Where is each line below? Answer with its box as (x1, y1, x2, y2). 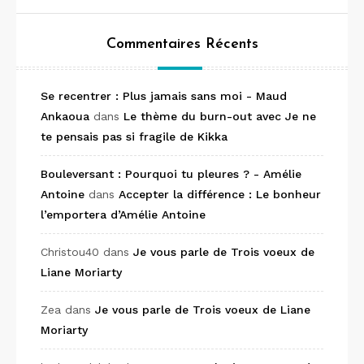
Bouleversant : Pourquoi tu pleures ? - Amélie (41, 167, 301, 180)
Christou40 (41, 245, 99, 258)
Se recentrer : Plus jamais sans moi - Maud (41, 89, 287, 102)
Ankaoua (41, 110, 89, 123)
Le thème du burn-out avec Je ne (123, 110, 316, 123)
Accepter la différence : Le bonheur (119, 188, 321, 201)
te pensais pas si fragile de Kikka (41, 130, 227, 143)
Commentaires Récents (106, 37, 258, 52)
